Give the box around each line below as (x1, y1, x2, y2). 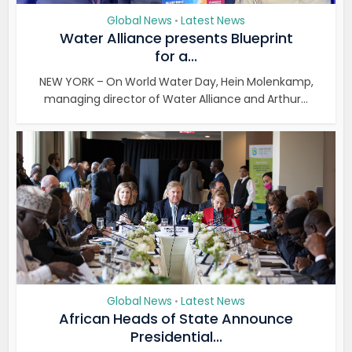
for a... (155, 46, 197, 66)
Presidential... (130, 327, 222, 346)
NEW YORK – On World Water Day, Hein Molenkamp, (38, 74, 313, 90)
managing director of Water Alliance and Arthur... (44, 91, 308, 107)
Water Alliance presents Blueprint (59, 28, 293, 48)
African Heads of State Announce (59, 309, 293, 328)
